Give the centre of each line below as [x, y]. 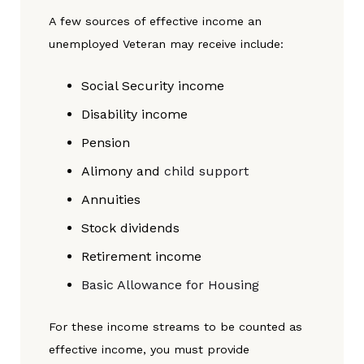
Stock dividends [130, 228]
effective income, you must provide [149, 350]
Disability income [134, 115]
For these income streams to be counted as [175, 327]
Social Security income [153, 86]
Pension [106, 143]
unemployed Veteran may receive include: [166, 44]
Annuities [111, 200]
